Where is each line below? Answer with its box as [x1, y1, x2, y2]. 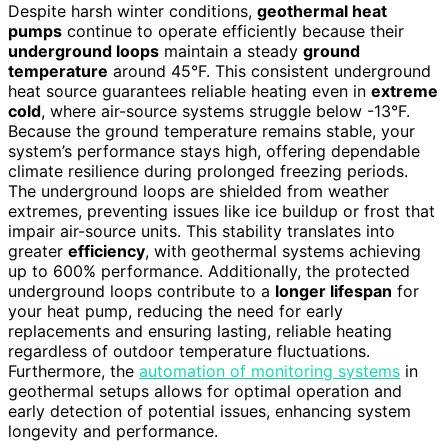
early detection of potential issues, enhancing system [8, 401, 411, 422]
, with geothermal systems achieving [145, 241, 421, 262]
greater [8, 241, 68, 262]
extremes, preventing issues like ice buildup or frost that [8, 201, 435, 222]
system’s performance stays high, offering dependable [8, 141, 420, 162]
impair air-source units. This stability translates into [8, 221, 395, 242]
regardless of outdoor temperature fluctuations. [8, 341, 370, 362]
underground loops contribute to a [8, 281, 275, 302]
